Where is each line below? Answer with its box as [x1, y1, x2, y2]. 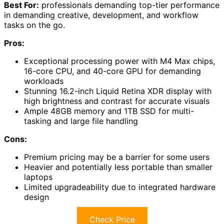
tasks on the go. [4, 19, 65, 30]
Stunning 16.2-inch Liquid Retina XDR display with [24, 85, 211, 96]
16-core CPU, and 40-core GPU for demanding [24, 65, 201, 76]
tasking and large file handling [24, 115, 138, 126]
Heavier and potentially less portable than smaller [24, 161, 212, 172]
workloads [24, 75, 63, 86]
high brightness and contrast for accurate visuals [24, 95, 209, 106]
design [24, 191, 49, 202]
